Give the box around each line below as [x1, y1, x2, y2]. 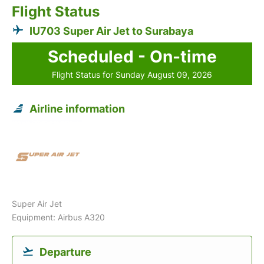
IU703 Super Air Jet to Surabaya [29, 25, 193, 37]
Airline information [29, 103, 125, 115]
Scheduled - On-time [47, 47, 217, 67]
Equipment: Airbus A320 [12, 212, 105, 222]
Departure [39, 246, 91, 258]
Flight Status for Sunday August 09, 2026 [52, 70, 212, 80]
